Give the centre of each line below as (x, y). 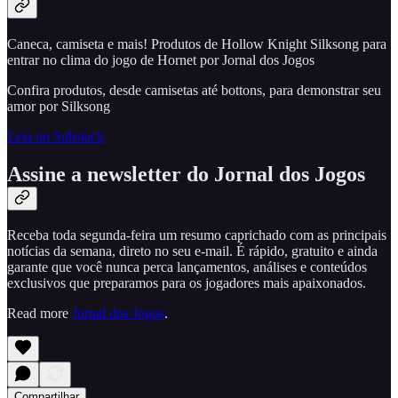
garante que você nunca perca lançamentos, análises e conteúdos (187, 267)
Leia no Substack (56, 136)
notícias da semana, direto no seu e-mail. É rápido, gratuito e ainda (192, 251)
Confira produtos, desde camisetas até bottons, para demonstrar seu (194, 90)
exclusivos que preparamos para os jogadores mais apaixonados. (187, 283)
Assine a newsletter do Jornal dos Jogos (186, 174)
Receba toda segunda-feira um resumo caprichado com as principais (197, 235)
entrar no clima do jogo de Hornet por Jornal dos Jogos (161, 60)
